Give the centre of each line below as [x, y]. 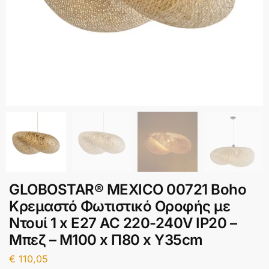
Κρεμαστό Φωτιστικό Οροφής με [119, 206]
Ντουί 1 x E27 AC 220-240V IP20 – [123, 223]
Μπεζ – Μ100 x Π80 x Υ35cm [106, 240]
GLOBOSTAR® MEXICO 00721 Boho [128, 189]
